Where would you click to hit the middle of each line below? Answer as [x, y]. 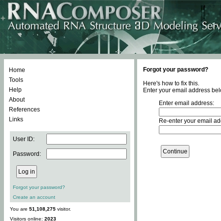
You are [19, 209]
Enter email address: [186, 103]
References [24, 110]
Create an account [34, 197]
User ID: [24, 139]
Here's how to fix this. [171, 83]
